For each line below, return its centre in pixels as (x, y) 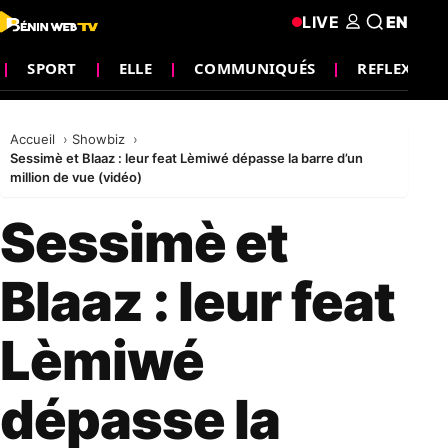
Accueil (34, 139)
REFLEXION (400, 67)
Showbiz (100, 139)
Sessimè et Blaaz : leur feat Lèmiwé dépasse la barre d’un (186, 158)
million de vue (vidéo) (76, 177)
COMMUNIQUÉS (255, 67)
